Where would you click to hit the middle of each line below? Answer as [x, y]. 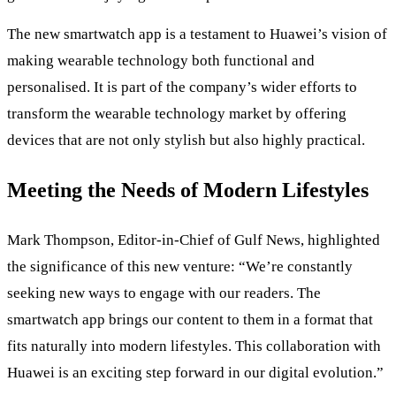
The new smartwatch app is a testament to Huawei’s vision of [197, 34]
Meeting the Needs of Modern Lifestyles [188, 190]
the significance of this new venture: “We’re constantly [180, 267]
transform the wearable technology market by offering [177, 114]
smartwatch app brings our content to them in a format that [190, 320]
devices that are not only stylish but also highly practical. [186, 141]
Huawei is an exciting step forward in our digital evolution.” [195, 373]
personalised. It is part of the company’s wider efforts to [182, 88]
